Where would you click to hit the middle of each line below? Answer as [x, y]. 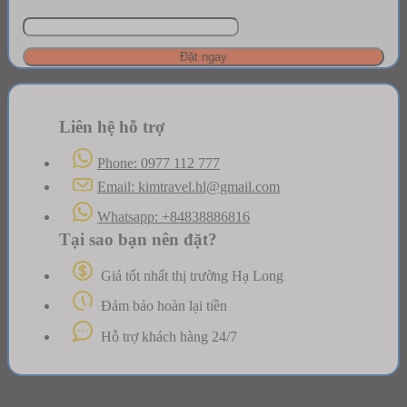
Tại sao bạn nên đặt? [138, 240]
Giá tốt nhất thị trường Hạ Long [190, 276]
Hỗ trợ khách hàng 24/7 [167, 337]
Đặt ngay [203, 56]
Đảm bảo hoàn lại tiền [162, 306]
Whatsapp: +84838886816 [174, 217]
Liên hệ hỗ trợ [112, 126]
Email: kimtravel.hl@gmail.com [189, 187]
